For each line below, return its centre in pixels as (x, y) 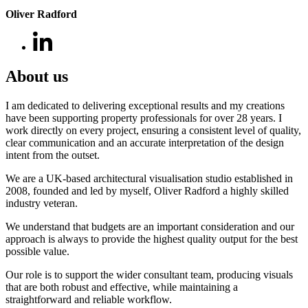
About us (37, 77)
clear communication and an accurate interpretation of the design (145, 143)
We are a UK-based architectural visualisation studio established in (149, 179)
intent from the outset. (53, 155)
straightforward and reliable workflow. (89, 300)
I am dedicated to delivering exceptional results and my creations (145, 106)
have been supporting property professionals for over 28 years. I (144, 118)
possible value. (37, 252)
